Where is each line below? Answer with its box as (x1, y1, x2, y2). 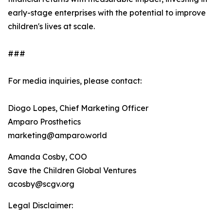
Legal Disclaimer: (8, 200, 73, 210)
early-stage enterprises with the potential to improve (8, 8, 206, 18)
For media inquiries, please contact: (8, 76, 142, 86)
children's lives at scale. (8, 21, 95, 31)
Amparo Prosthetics (8, 117, 81, 127)
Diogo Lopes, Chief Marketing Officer (8, 103, 148, 113)
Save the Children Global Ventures (8, 165, 136, 175)
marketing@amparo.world (8, 130, 107, 140)
